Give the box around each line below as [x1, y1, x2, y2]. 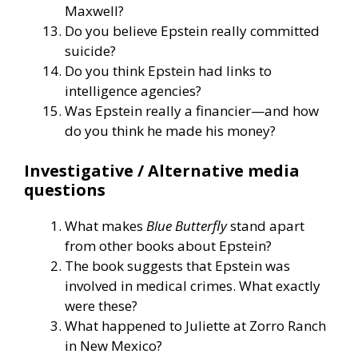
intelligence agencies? [65, 82, 201, 101]
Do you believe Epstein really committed [65, 22, 320, 41]
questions [24, 178, 105, 201]
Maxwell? [65, 2, 124, 21]
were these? [65, 296, 137, 315]
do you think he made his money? [65, 121, 276, 141]
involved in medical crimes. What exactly [65, 276, 320, 295]
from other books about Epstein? [65, 236, 272, 255]
